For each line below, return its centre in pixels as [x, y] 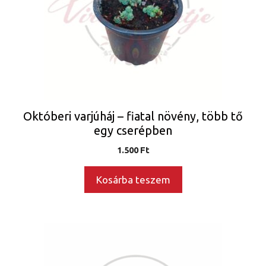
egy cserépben [133, 130]
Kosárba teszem [133, 179]
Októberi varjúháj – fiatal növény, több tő [133, 116]
